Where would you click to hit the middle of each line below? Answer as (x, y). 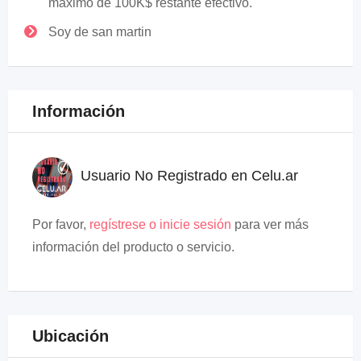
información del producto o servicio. (133, 247)
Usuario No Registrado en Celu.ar (189, 176)
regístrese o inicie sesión (160, 224)
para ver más (270, 224)
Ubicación (71, 336)
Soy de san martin (100, 32)
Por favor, (61, 224)
